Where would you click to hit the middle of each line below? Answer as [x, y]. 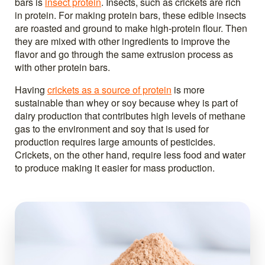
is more [188, 89]
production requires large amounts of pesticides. [115, 141]
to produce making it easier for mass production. [115, 167]
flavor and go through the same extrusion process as [124, 54]
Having [31, 89]
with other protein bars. [62, 67]
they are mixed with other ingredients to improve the [122, 41]
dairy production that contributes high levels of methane [130, 115]
